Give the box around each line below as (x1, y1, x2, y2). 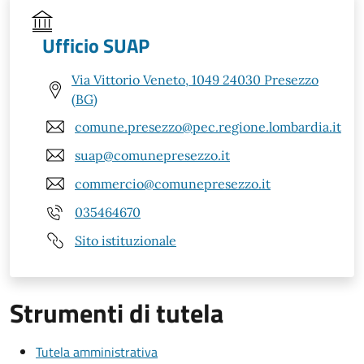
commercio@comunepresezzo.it (75, 175, 271, 192)
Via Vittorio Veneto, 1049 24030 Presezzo (71, 71, 318, 89)
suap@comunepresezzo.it (75, 146, 230, 163)
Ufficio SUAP (42, 31, 149, 61)
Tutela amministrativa (36, 342, 158, 362)
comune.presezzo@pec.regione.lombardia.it (75, 118, 341, 135)
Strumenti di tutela (10, 293, 223, 333)
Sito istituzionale (75, 232, 176, 249)
